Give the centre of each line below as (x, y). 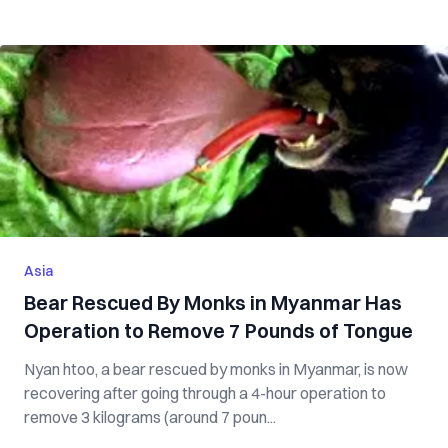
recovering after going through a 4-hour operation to (205, 393)
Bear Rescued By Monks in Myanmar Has (213, 302)
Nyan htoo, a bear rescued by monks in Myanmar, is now (216, 369)
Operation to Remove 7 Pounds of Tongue (218, 330)
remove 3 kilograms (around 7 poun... (150, 417)
